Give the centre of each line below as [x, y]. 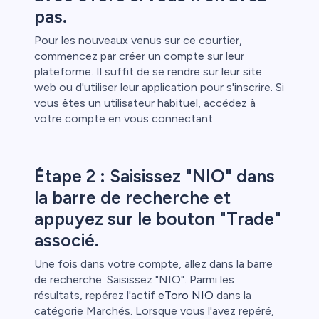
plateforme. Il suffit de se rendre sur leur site [148, 72]
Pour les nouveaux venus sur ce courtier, [138, 41]
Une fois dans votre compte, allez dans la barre [153, 264]
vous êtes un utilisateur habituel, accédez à [145, 103]
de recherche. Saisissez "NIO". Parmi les [134, 280]
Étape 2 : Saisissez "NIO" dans [155, 176]
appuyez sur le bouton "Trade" [158, 219]
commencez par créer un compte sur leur [139, 56]
